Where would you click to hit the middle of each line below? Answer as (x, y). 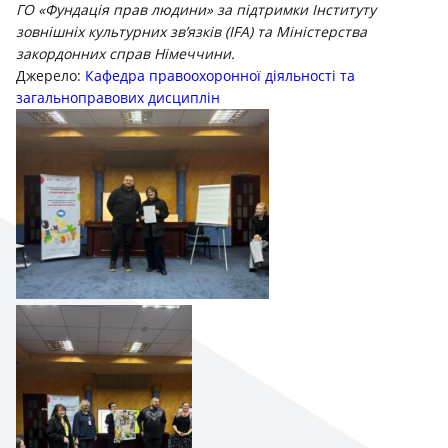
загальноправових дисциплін (118, 97)
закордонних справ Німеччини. (125, 53)
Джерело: (50, 75)
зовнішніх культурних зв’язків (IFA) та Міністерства (191, 31)
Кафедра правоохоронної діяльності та (220, 75)
